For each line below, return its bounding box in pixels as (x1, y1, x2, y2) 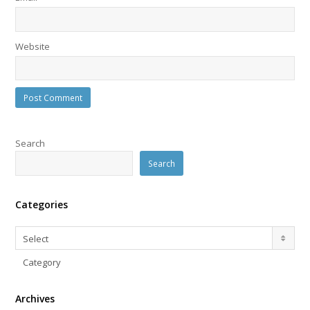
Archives (15, 291, 55, 305)
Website (15, 39, 51, 53)
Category (23, 255, 62, 268)
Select (23, 232, 49, 245)
